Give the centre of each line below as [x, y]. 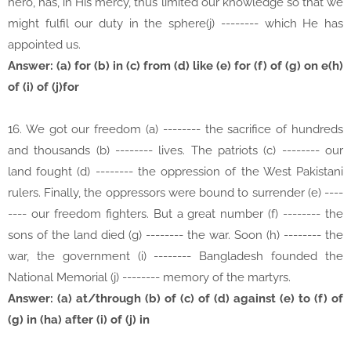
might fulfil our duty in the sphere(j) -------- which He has [175, 24]
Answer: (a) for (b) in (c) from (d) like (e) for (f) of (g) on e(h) [175, 66]
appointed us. [44, 45]
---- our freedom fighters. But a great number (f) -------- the [175, 214]
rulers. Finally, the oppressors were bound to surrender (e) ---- [175, 193]
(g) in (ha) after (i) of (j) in [79, 320]
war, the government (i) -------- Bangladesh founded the [175, 257]
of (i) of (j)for [43, 87]
